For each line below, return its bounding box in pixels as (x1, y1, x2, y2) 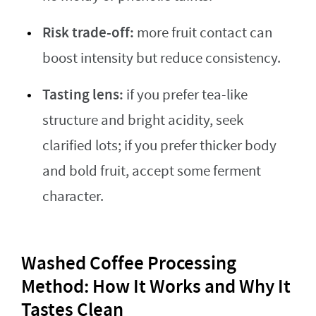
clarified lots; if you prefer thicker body (42, 136, 276, 156)
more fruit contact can (134, 23, 272, 43)
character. (42, 187, 104, 207)
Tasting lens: (42, 85, 123, 105)
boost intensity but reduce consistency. (42, 49, 281, 68)
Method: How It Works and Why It (21, 274, 291, 300)
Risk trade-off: (42, 23, 134, 43)
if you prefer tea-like (123, 85, 248, 105)
